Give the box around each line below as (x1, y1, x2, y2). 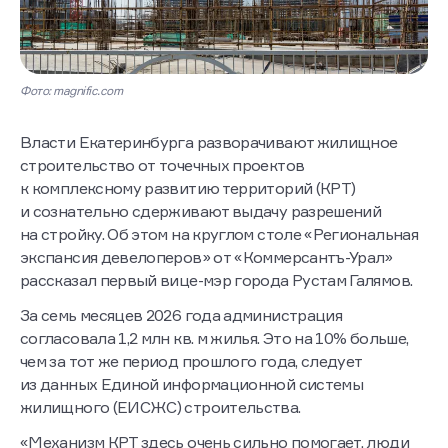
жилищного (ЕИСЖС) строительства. (20, 397, 301, 418)
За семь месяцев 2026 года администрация (20, 305, 343, 326)
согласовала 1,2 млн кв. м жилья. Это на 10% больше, (20, 328, 409, 349)
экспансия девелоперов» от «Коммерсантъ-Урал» (20, 247, 393, 268)
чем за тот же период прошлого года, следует (20, 351, 362, 372)
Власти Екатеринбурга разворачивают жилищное (20, 132, 398, 153)
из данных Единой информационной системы (20, 374, 364, 395)
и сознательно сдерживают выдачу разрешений (20, 201, 382, 222)
